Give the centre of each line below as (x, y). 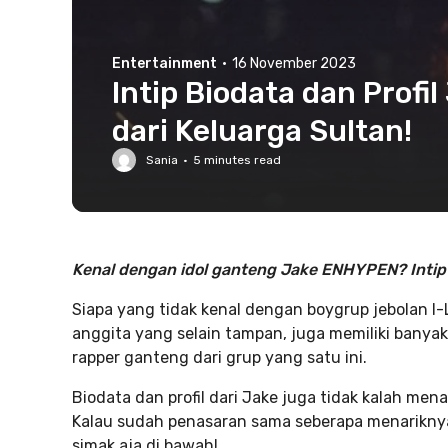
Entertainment (164, 63)
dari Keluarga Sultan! (262, 131)
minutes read (241, 160)
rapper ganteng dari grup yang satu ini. (219, 357)
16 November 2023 (294, 63)
